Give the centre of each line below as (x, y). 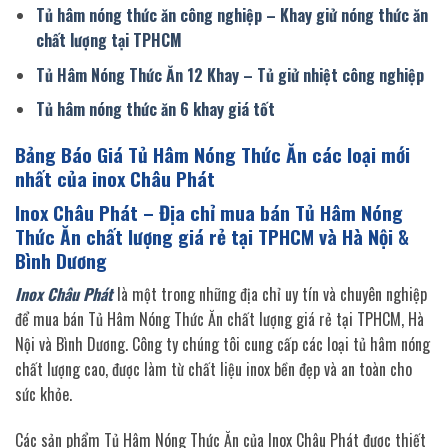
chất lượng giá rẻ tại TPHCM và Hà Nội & (247, 236)
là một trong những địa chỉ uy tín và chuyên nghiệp (270, 294)
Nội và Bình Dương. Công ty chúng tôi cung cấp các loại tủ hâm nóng (222, 344)
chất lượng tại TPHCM (108, 40)
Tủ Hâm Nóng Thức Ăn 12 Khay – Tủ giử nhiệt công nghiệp (229, 74)
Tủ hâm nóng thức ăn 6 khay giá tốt (155, 109)
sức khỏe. (43, 394)
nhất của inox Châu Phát (115, 179)
